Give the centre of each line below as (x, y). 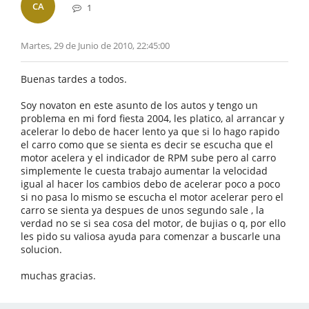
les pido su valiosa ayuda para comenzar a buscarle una (151, 236)
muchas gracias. (58, 276)
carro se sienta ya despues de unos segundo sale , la (142, 210)
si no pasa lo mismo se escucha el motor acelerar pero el (152, 197)
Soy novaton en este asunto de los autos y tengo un (139, 105)
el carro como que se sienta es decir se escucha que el (147, 144)
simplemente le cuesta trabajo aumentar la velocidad (144, 171)
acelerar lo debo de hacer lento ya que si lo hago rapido (150, 131)
